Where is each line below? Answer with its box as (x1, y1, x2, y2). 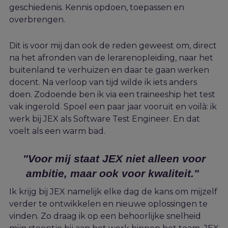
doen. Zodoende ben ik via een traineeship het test (9, 90, 215, 100)
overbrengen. (9, 15, 65, 25)
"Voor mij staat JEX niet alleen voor (22, 153, 206, 165)
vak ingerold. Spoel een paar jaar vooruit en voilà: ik (9, 102, 217, 112)
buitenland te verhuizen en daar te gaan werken (9, 65, 209, 75)
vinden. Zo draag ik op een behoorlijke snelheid (9, 211, 201, 221)
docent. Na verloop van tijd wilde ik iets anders (9, 77, 197, 88)
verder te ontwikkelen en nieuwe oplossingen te (9, 199, 208, 209)
